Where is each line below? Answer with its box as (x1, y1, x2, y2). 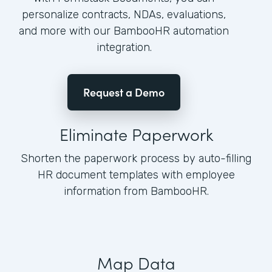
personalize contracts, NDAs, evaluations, (22, 8, 226, 22)
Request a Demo (83, 84, 165, 100)
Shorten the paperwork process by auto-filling (21, 152, 251, 166)
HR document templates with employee (37, 168, 235, 182)
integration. (96, 41, 152, 55)
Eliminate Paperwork (59, 122, 213, 146)
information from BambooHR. (63, 185, 209, 199)
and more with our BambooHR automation (19, 24, 229, 38)
